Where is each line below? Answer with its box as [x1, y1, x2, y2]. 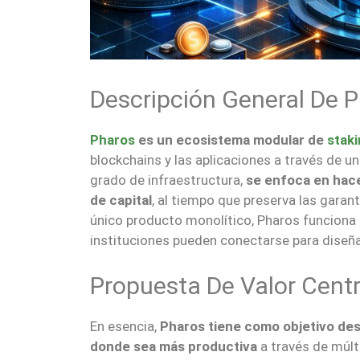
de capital [90, 192, 152, 209]
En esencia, [90, 317, 160, 334]
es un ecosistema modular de [135, 132, 327, 149]
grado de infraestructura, [90, 172, 246, 189]
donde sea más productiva [90, 337, 257, 354]
